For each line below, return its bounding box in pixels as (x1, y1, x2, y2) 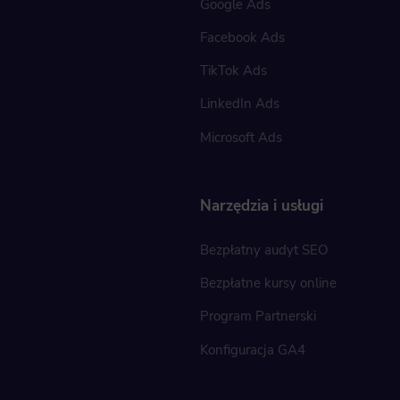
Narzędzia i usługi (200, 196, 323, 217)
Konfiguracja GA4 (200, 340, 305, 359)
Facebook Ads (200, 28, 285, 46)
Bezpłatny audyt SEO (200, 240, 329, 259)
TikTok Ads (200, 62, 267, 80)
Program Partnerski (200, 307, 316, 326)
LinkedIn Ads (200, 95, 279, 113)
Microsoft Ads (200, 128, 282, 146)
